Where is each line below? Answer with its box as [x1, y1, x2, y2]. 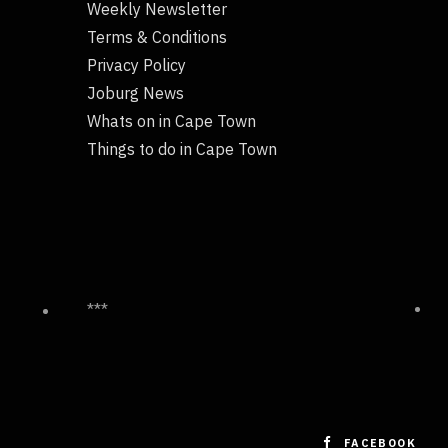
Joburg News [87, 83, 184, 104]
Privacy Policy [87, 55, 186, 76]
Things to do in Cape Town [87, 139, 277, 160]
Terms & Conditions [87, 27, 227, 48]
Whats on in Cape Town [87, 111, 256, 132]
